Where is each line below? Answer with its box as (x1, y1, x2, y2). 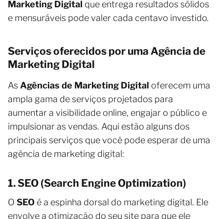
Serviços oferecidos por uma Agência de (8, 44, 205, 57)
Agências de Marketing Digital (20, 80, 149, 90)
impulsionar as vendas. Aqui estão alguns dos (8, 121, 190, 131)
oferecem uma (149, 80, 210, 90)
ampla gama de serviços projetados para (8, 93, 173, 104)
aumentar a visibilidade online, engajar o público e (8, 107, 207, 118)
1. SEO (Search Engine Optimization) (8, 176, 186, 189)
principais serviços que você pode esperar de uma (8, 134, 210, 145)
